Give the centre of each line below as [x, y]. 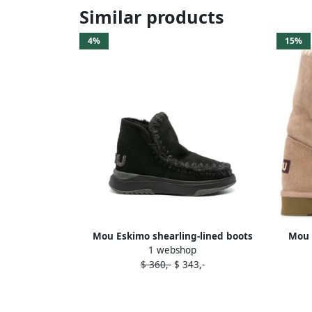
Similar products [152, 16]
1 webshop [172, 250]
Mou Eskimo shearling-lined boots [172, 236]
